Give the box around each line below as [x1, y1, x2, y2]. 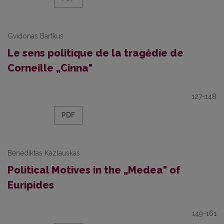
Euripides [7, 179, 54, 191]
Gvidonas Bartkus [7, 32, 63, 40]
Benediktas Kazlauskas [7, 149, 80, 157]
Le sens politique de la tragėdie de [7, 47, 183, 59]
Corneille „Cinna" [7, 62, 92, 74]
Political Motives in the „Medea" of [7, 164, 180, 176]
